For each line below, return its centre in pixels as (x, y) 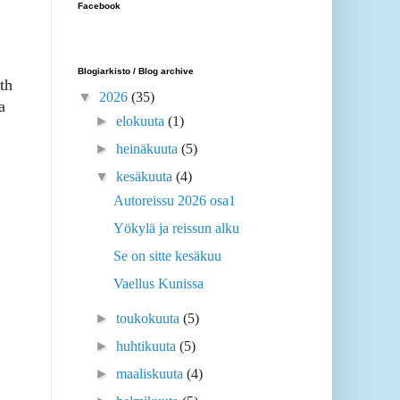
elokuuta (142, 121)
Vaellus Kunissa (158, 284)
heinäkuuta (149, 149)
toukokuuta (150, 319)
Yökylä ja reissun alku (176, 229)
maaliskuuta (152, 374)
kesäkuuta (146, 177)
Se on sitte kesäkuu (167, 256)
